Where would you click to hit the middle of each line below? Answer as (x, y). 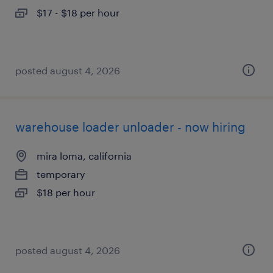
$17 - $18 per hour (78, 12)
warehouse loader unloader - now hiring (130, 127)
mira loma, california (84, 156)
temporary (61, 174)
